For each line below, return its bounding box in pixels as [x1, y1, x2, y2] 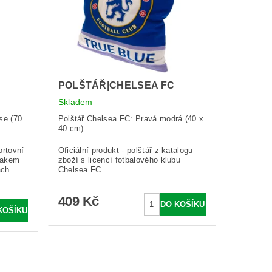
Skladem [58, 97, 93, 107]
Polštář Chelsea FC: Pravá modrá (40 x [58, 114, 204, 124]
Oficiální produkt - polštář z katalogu [58, 146, 193, 155]
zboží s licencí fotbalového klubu [58, 155, 181, 165]
